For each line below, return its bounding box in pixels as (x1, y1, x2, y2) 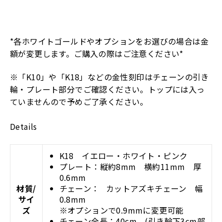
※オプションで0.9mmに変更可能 (59, 204, 184, 216)
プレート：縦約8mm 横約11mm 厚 (59, 160, 202, 172)
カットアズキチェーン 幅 (106, 182, 203, 194)
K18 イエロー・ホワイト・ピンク (59, 149, 188, 162)
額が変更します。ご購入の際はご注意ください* (10, 47, 183, 59)
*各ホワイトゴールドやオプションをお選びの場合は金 (10, 35, 209, 47)
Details (10, 120, 37, 133)
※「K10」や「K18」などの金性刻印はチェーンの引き (10, 71, 209, 83)
